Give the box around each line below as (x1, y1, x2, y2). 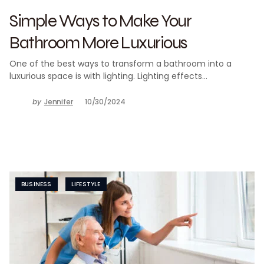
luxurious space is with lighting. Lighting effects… (9, 70, 207, 82)
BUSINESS (21, 180, 52, 189)
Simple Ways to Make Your (9, 9, 191, 31)
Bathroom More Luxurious (9, 31, 187, 53)
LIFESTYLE (71, 180, 101, 189)
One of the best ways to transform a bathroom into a (9, 58, 232, 70)
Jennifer (44, 97, 73, 107)
